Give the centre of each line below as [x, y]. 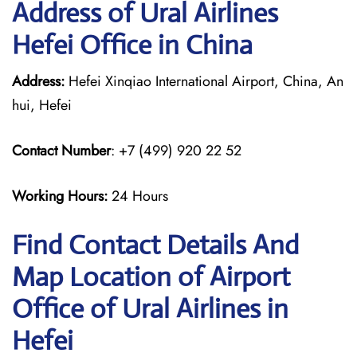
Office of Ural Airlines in [150, 309]
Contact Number [61, 151]
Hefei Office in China [132, 45]
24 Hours [140, 196]
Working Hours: [62, 196]
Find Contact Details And [155, 245]
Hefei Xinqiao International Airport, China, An [204, 81]
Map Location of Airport [151, 277]
